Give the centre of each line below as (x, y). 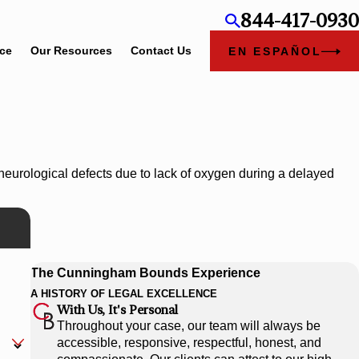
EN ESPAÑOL (275, 51)
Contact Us (161, 51)
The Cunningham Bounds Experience (146, 273)
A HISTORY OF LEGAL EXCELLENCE (124, 294)
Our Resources (71, 51)
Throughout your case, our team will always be (188, 326)
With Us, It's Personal (117, 310)
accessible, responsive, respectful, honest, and (189, 343)
